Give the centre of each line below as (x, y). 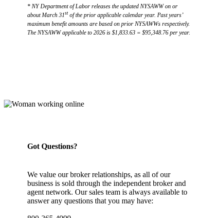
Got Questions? (52, 146)
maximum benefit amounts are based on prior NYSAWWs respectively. (109, 24)
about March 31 (46, 15)
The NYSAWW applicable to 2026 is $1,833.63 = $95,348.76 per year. (109, 33)
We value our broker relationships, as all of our (99, 174)
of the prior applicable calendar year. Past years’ (126, 15)
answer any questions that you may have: (90, 200)
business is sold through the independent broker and (107, 183)
